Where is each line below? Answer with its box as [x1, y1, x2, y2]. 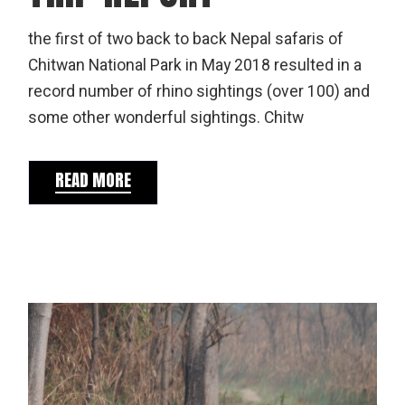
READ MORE [55, 166, 132, 193]
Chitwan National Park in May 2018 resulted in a [28, 53, 363, 77]
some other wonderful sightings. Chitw [28, 106, 305, 129]
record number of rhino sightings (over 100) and [28, 80, 371, 103]
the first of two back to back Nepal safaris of [28, 27, 344, 51]
